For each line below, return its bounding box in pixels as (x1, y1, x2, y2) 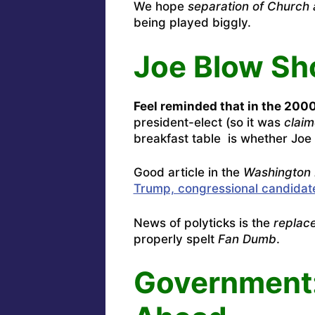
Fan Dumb (217, 231, 276, 246)
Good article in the (133, 165, 243, 180)
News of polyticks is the (133, 215, 274, 230)
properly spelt (133, 231, 218, 246)
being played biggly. (133, 15, 251, 30)
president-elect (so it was (133, 115, 284, 129)
